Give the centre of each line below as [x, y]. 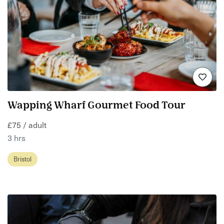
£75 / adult [27, 124]
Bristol [22, 158]
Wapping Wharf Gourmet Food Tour [96, 106]
